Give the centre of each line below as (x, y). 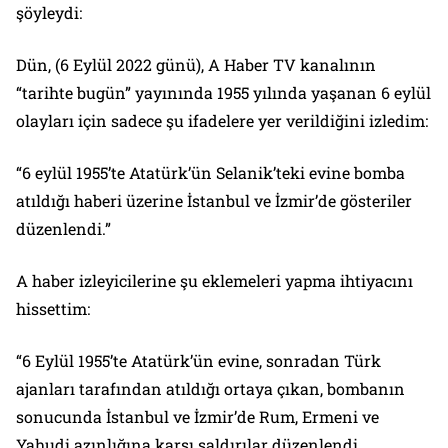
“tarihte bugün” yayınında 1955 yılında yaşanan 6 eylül (223, 93)
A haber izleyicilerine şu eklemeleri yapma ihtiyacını (214, 281)
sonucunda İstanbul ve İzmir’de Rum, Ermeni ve (197, 417)
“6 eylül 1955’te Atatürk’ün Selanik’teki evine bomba (210, 173)
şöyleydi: (49, 13)
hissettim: (53, 309)
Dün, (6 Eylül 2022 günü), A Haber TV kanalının (196, 65)
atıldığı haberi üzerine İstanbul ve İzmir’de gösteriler (214, 201)
